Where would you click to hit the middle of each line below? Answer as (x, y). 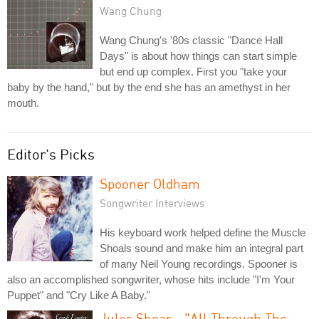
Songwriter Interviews (152, 203)
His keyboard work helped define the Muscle (203, 232)
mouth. (23, 103)
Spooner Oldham (150, 183)
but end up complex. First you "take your (193, 72)
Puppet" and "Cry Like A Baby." (79, 295)
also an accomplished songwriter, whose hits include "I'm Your (151, 279)
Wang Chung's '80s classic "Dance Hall (191, 40)
